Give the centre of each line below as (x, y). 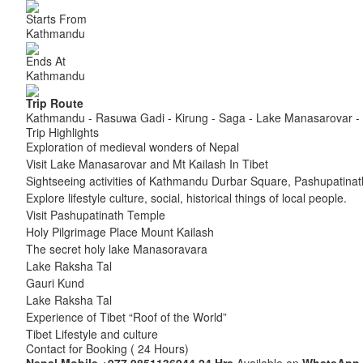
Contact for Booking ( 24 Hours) (107, 348)
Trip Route (55, 103)
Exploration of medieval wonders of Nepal (132, 147)
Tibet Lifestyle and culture (92, 334)
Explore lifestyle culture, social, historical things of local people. (186, 198)
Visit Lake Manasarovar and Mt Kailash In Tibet (147, 164)
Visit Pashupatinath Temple (96, 215)
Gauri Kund (55, 283)
